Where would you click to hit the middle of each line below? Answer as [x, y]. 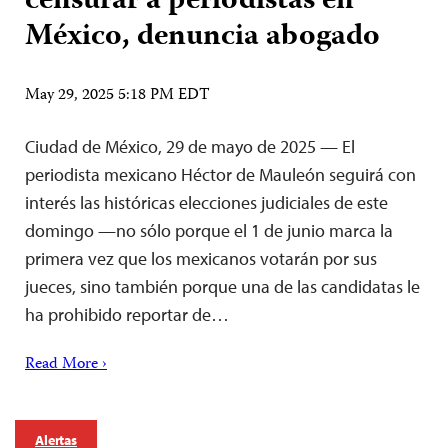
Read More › [66, 364]
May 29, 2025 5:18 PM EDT [117, 95]
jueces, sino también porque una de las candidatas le [222, 286]
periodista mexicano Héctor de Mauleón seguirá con [220, 174]
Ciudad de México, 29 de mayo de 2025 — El [190, 146]
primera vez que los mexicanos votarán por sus [201, 258]
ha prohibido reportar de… [127, 314]
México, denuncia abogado [202, 37]
